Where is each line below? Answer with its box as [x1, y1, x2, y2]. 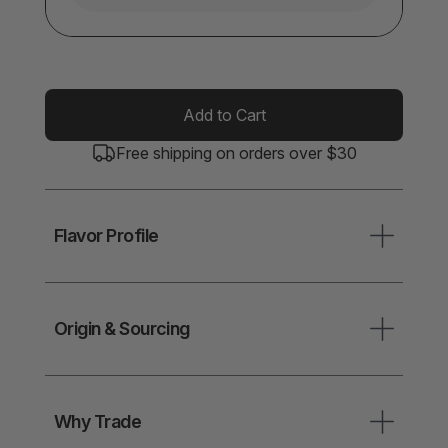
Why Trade [54, 410, 142, 432]
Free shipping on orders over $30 [115, 142, 357, 163]
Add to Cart [182, 104, 266, 125]
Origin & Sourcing [54, 317, 190, 339]
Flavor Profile [54, 224, 159, 246]
